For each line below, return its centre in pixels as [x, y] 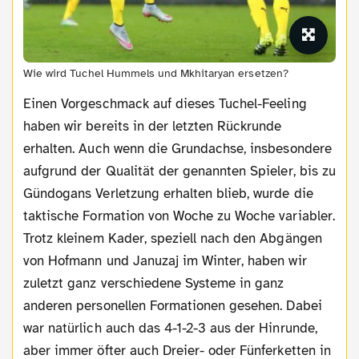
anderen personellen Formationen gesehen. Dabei [173, 305]
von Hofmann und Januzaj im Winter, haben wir [165, 260]
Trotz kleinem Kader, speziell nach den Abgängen [173, 238]
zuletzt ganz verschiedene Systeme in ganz [154, 283]
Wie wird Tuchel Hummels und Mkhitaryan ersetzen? [156, 73]
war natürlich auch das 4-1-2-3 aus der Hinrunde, [170, 328]
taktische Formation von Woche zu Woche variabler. [179, 216]
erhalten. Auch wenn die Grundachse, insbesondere [177, 148]
